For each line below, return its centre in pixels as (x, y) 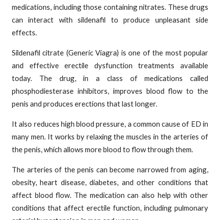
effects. (24, 32)
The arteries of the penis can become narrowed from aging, (110, 169)
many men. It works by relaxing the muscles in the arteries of (110, 136)
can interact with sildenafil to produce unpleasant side (110, 20)
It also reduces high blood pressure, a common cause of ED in (110, 124)
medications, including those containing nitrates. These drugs (110, 7)
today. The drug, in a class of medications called (110, 78)
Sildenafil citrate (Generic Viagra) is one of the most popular (110, 52)
